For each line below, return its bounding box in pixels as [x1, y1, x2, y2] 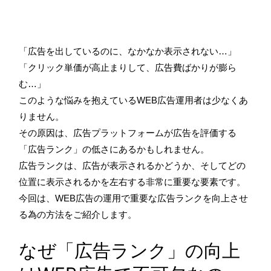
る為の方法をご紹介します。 [19, 209, 137, 220]
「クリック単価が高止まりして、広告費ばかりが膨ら [19, 62, 237, 73]
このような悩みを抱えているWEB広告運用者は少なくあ [19, 94, 248, 105]
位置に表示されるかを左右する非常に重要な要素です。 [19, 176, 246, 187]
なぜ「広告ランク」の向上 [19, 239, 240, 261]
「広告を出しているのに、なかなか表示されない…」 [19, 45, 237, 56]
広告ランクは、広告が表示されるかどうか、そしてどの [19, 160, 246, 171]
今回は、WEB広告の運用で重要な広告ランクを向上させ [19, 192, 248, 203]
